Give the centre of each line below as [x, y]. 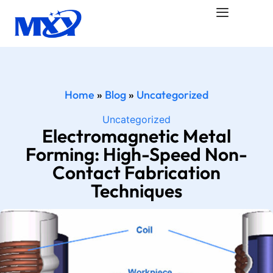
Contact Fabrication [136, 172]
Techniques [136, 190]
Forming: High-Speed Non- [136, 154]
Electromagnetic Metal [136, 136]
